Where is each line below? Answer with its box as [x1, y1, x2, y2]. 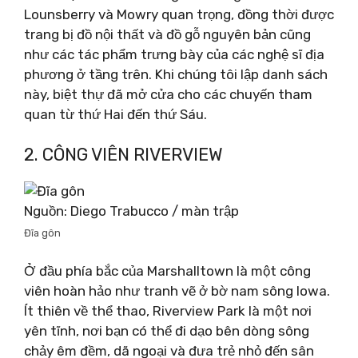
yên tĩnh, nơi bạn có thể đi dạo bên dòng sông [24, 322, 309, 339]
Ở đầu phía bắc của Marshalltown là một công [24, 262, 311, 279]
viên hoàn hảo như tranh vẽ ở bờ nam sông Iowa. [24, 282, 330, 299]
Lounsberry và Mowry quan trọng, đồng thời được [24, 6, 334, 22]
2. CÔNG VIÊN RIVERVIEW [24, 144, 223, 165]
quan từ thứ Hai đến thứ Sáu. [24, 105, 207, 122]
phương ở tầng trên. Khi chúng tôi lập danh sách [24, 66, 328, 82]
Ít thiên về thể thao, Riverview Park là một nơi [24, 302, 312, 319]
